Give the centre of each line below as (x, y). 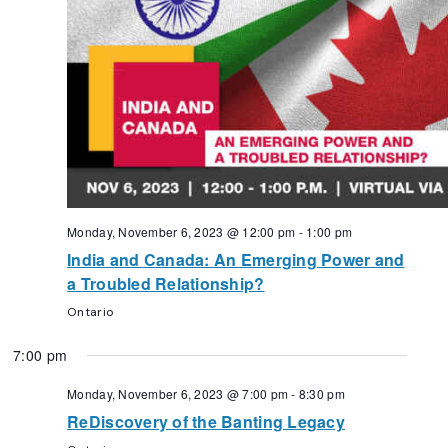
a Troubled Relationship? (166, 284)
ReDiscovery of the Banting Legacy (206, 422)
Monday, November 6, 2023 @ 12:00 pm (181, 232)
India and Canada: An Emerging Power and (236, 260)
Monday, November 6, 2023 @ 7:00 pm (178, 394)
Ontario (91, 312)
